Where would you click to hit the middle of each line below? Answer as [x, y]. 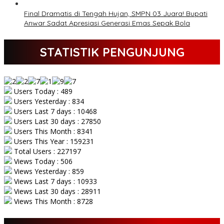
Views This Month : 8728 [52, 201]
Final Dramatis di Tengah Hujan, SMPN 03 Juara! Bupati [116, 14]
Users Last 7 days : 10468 [54, 111]
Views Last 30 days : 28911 [56, 191]
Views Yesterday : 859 [48, 171]
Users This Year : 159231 [53, 141]
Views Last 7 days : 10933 [54, 181]
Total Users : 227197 [46, 151]
